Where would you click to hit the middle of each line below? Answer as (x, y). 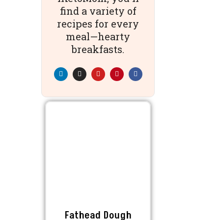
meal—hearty (98, 36)
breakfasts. (98, 49)
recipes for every (98, 23)
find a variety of (98, 11)
